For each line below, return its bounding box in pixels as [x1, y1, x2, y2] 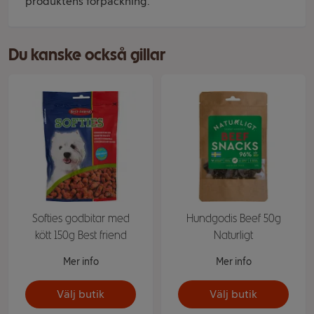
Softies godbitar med [32, 212, 130, 225]
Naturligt [214, 228, 253, 242]
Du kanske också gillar [8, 44, 165, 64]
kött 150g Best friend [34, 228, 127, 242]
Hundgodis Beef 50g [186, 212, 281, 225]
